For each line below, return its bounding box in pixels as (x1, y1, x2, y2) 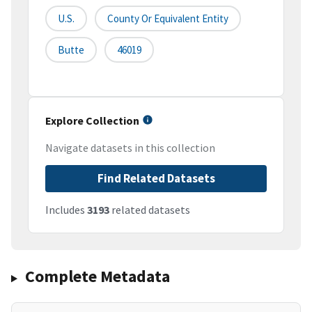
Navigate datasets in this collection (45, 141, 215, 155)
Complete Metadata (24, 265, 170, 288)
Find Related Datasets (97, 171, 215, 187)
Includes (45, 203, 87, 217)
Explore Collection (45, 114, 139, 128)
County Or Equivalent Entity (107, 12, 228, 26)
